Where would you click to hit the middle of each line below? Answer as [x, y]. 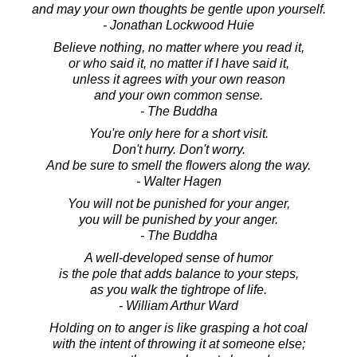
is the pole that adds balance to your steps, [178, 273]
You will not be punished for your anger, [178, 203]
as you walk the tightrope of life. [178, 289]
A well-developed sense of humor [178, 257]
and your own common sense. [178, 95]
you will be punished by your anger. [178, 219]
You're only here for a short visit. [178, 133]
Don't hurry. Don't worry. [178, 149]
